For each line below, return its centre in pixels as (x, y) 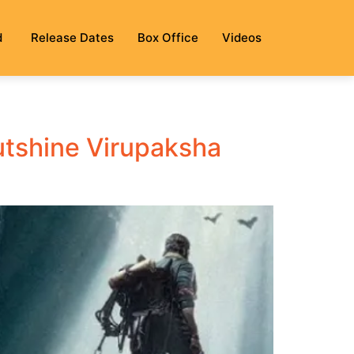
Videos (242, 37)
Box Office (168, 37)
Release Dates (72, 37)
